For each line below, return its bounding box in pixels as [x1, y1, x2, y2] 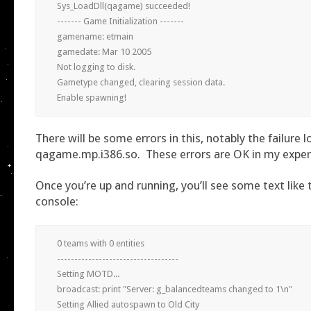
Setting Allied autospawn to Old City [57, 299, 199, 310]
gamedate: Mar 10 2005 [57, 46, 151, 57]
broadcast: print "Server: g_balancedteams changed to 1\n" [57, 283, 292, 294]
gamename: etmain [57, 31, 133, 42]
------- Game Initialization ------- [57, 15, 184, 26]
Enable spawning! [57, 92, 126, 103]
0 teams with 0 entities [57, 237, 144, 249]
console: [35, 194, 78, 208]
